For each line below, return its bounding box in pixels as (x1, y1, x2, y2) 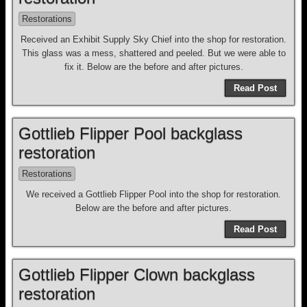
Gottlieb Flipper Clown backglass (19, 265, 255, 284)
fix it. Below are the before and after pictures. (64, 62, 243, 72)
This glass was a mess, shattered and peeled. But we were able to (21, 48, 286, 58)
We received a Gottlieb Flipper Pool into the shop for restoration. (26, 189, 281, 199)
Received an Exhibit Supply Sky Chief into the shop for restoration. (21, 34, 286, 45)
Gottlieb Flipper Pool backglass (19, 124, 243, 143)
